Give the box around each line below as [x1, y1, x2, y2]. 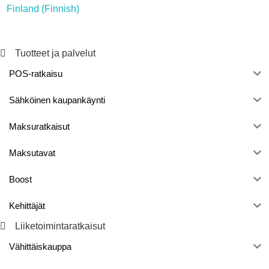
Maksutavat [9, 148, 55, 159]
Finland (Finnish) [7, 3, 79, 14]
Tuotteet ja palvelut [15, 47, 95, 58]
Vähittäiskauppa [9, 241, 71, 252]
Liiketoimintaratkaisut [15, 220, 105, 231]
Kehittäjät [9, 201, 45, 211]
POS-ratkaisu [9, 68, 62, 79]
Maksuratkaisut [9, 121, 70, 132]
